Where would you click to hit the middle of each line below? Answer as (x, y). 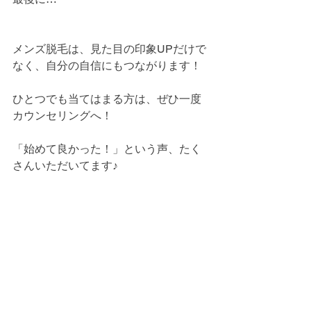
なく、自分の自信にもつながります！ (107, 66)
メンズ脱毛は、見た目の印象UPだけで (109, 49)
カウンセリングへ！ (62, 116)
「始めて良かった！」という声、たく (107, 149)
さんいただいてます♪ (65, 166)
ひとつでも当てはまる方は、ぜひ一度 (107, 99)
